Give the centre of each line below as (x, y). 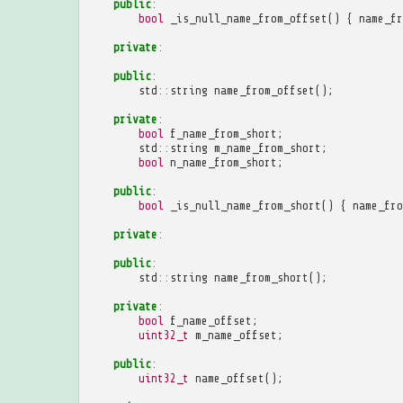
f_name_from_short (223, 133)
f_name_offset (210, 320)
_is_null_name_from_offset (248, 18)
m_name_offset (236, 335)
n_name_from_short (223, 162)
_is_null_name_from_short (245, 205)
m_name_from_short (267, 148)
